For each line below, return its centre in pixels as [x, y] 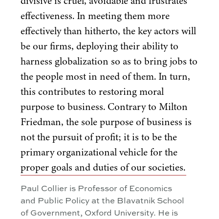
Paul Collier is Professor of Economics [96, 188]
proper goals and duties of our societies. [103, 167]
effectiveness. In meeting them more [95, 16]
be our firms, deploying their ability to [99, 46]
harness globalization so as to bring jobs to [109, 61]
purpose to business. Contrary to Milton [104, 107]
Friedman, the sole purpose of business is [106, 122]
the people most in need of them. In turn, [105, 77]
